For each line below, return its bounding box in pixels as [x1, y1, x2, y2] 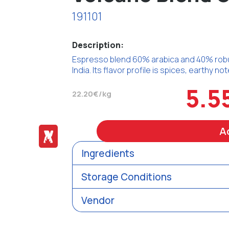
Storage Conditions [81, 170, 172, 184]
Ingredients [81, 146, 134, 160]
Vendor [81, 193, 114, 207]
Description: [72, 39, 124, 51]
